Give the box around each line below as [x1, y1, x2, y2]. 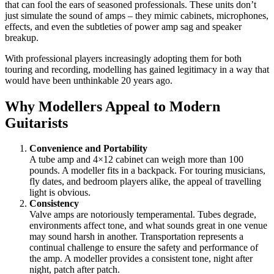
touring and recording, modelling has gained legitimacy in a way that [5, 64, 269, 75]
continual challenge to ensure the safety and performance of [29, 242, 258, 253]
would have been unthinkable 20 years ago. [5, 75, 172, 86]
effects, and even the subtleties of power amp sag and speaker [5, 21, 242, 32]
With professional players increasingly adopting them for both [5, 53, 242, 64]
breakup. [5, 32, 39, 43]
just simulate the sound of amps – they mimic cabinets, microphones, [5, 10, 268, 21]
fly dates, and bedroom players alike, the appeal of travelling [29, 176, 261, 187]
